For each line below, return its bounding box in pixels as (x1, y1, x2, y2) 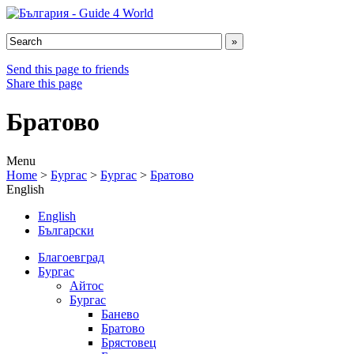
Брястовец (101, 335, 156, 349)
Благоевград (38, 250, 104, 264)
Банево (101, 307, 139, 321)
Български (38, 223, 94, 237)
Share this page (6, 77, 82, 90)
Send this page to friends (6, 62, 129, 76)
